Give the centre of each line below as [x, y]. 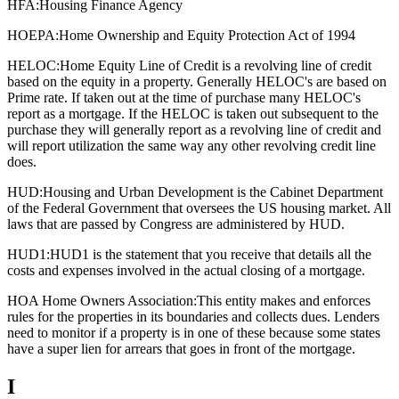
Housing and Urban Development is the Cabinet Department [213, 191]
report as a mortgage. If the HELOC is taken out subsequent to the [193, 113]
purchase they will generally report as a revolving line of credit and [194, 129]
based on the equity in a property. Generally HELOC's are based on [197, 81]
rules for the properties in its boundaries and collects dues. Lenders [193, 316]
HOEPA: [33, 35]
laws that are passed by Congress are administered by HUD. [176, 224]
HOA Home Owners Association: [102, 300]
